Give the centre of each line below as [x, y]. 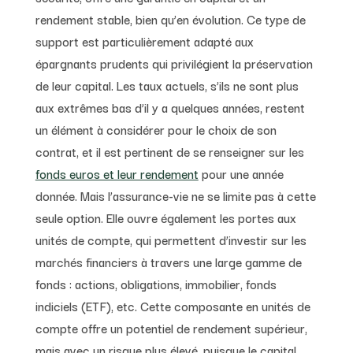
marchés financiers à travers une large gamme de [168, 261]
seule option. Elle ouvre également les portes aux [165, 217]
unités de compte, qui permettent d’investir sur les [171, 239]
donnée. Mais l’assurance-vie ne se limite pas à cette [175, 195]
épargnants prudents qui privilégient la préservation [174, 63]
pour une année [241, 173]
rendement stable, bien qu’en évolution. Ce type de [170, 19]
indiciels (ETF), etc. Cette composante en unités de [173, 305]
